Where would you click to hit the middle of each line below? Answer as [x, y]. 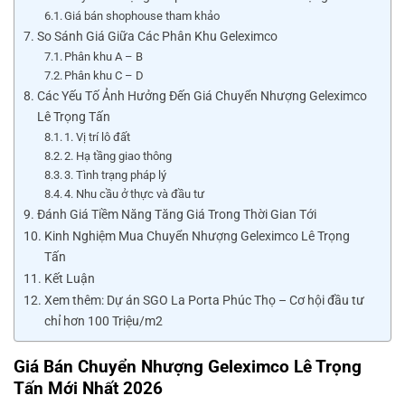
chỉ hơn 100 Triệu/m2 [103, 321]
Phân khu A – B [104, 56]
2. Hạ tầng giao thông [118, 155]
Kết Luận [69, 278]
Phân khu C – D [104, 75]
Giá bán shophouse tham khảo [142, 15]
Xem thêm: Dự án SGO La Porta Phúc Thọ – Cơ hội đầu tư [204, 300]
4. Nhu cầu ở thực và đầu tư [135, 193]
